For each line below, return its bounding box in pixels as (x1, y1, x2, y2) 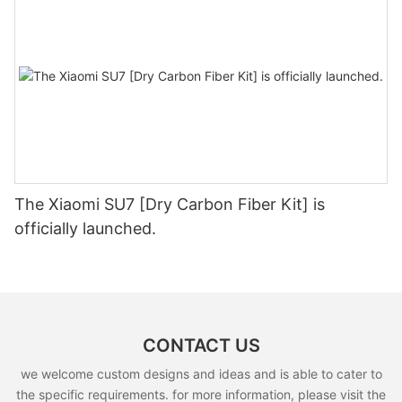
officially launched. (14, 218, 156, 238)
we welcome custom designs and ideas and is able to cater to (20, 365, 382, 381)
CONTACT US (142, 335, 260, 357)
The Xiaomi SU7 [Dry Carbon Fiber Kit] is (14, 194, 325, 214)
